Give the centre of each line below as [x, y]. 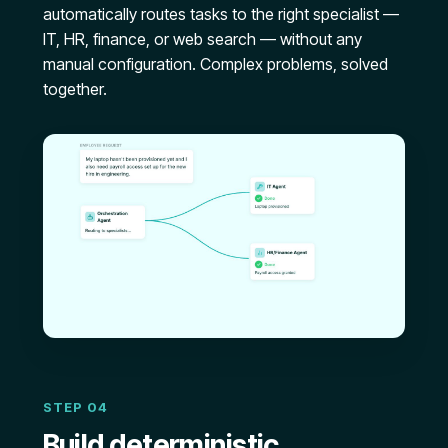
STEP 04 [75, 407]
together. [74, 88]
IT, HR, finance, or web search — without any [202, 38]
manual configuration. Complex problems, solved [215, 63]
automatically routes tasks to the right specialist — [220, 13]
